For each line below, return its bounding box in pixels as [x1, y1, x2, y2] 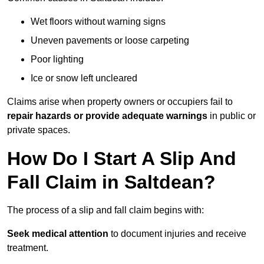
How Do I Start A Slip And [7, 148, 236, 170]
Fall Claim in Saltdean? [7, 171, 216, 193]
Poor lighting [31, 54, 84, 65]
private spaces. [7, 125, 70, 136]
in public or [207, 111, 256, 121]
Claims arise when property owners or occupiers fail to [7, 97, 233, 107]
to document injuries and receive [108, 229, 246, 239]
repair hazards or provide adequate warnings [7, 111, 207, 121]
